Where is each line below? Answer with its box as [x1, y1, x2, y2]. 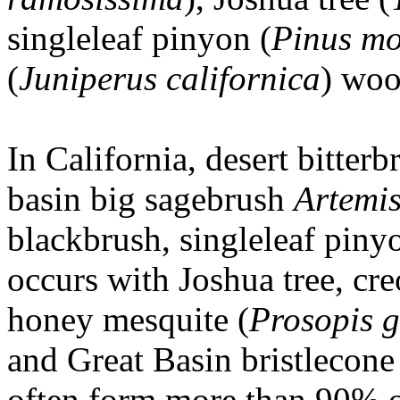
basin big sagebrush [7, 179, 294, 218]
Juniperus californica [19, 58, 321, 97]
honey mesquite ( [7, 299, 249, 338]
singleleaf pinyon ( [7, 18, 271, 57]
